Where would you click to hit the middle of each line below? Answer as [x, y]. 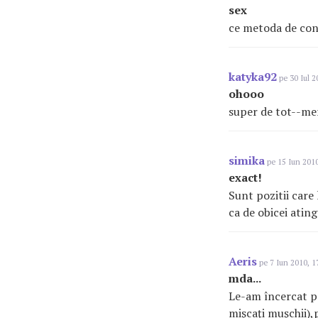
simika [247, 160]
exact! [245, 177]
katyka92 [253, 77]
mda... [245, 278]
